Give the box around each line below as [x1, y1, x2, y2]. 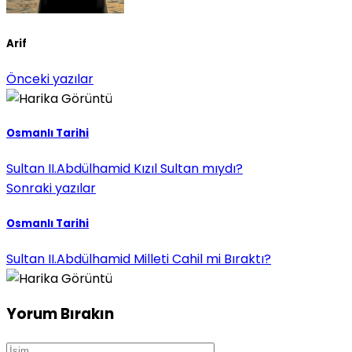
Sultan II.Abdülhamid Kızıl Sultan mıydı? [6, 159, 243, 178]
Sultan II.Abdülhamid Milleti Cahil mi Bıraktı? [6, 249, 271, 268]
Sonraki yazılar [6, 179, 96, 198]
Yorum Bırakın [6, 303, 114, 325]
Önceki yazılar [6, 70, 93, 89]
